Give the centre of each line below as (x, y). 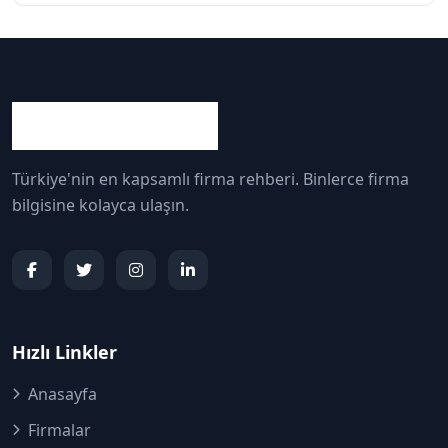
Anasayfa (62, 394)
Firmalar (59, 430)
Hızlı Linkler (64, 352)
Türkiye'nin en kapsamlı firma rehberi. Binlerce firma (210, 179)
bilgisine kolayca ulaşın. (100, 205)
